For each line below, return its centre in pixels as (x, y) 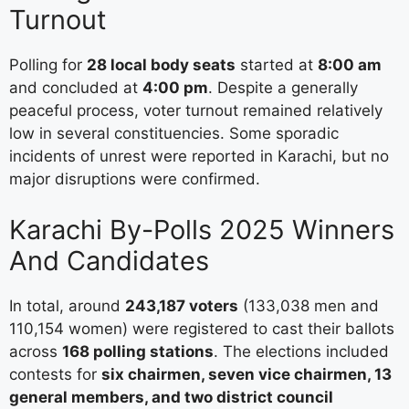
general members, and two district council (171, 397)
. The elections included (301, 351)
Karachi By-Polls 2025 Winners (202, 229)
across (36, 351)
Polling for (48, 65)
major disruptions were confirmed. (135, 179)
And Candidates (109, 260)
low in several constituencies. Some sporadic (174, 134)
